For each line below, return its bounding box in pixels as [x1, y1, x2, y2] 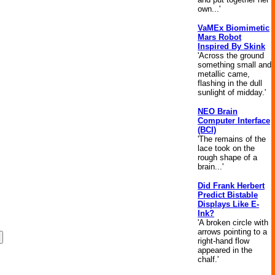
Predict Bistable [198, 190, 258, 199]
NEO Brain [198, 107, 238, 116]
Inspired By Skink [198, 42, 265, 51]
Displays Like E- [198, 199, 259, 209]
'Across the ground [198, 51, 264, 60]
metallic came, [198, 69, 250, 79]
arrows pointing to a [198, 227, 267, 236]
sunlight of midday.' [198, 88, 266, 97]
